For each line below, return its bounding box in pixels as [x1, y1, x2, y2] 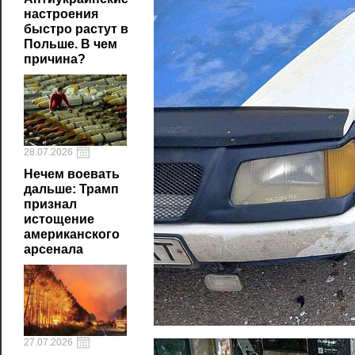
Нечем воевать [24, 167, 120, 181]
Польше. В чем [24, 37, 117, 51]
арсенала [24, 242, 83, 256]
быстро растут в [24, 22, 128, 36]
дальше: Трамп [24, 182, 119, 196]
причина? [24, 52, 86, 66]
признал [24, 197, 77, 211]
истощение [24, 212, 94, 226]
